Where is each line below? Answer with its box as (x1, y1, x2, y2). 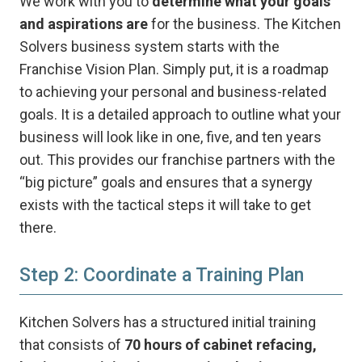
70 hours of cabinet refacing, (124, 336, 317, 354)
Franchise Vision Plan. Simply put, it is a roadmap (19, 61, 329, 78)
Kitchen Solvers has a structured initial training (19, 314, 316, 331)
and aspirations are (19, 15, 148, 33)
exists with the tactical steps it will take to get (19, 196, 311, 214)
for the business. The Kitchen (147, 15, 341, 33)
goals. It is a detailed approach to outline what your (19, 106, 341, 124)
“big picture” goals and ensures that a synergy (19, 174, 313, 192)
